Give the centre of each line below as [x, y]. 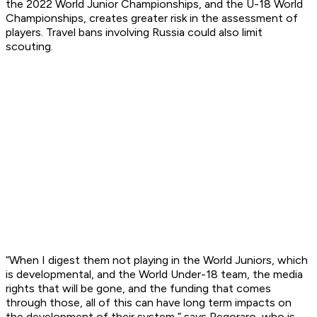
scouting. [29, 47]
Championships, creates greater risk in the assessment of [152, 18]
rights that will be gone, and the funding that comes [138, 289]
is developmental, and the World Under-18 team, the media [154, 275]
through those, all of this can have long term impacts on [149, 303]
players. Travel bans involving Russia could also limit [134, 33]
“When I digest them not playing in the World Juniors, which [157, 260]
